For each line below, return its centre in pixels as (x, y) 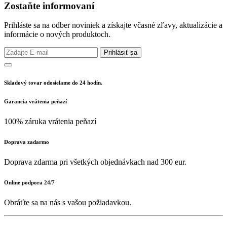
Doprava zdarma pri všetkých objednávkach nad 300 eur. (95, 162)
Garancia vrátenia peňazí (35, 102)
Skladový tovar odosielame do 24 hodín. (53, 83)
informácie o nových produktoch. (57, 34)
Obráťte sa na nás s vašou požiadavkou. (68, 203)
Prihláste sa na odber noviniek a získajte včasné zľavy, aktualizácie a (113, 25)
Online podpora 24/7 (29, 183)
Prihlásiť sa (121, 53)
